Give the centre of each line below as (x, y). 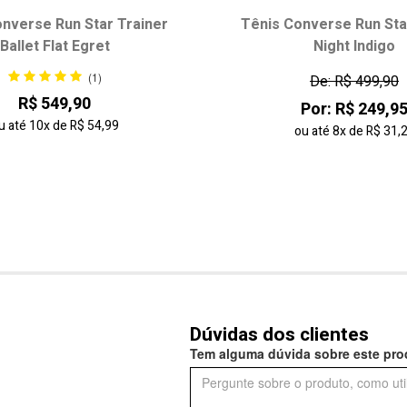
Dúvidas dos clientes (279, 334)
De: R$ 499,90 (354, 81)
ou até (313, 131)
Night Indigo (354, 46)
